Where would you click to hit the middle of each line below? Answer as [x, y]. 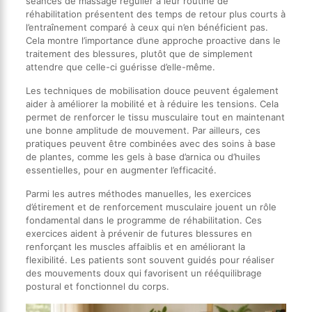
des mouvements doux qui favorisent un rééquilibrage [143, 273]
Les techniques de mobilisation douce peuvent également [152, 90]
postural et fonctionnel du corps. [97, 286]
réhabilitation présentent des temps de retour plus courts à [155, 14]
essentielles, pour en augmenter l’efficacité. [121, 170]
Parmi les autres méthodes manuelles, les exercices [138, 193]
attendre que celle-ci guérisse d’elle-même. [120, 67]
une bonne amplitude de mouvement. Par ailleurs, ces [143, 130]
